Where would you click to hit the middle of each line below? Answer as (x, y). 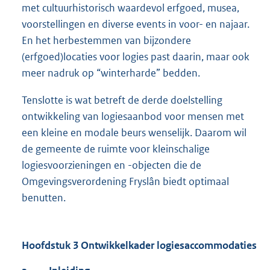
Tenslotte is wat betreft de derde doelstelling (122, 100)
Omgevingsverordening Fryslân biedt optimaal (125, 182)
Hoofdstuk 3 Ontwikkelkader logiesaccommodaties (139, 246)
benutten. (44, 198)
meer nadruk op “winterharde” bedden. (111, 73)
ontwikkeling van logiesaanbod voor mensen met (133, 117)
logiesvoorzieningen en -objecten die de (111, 165)
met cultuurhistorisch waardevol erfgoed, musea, (130, 8)
